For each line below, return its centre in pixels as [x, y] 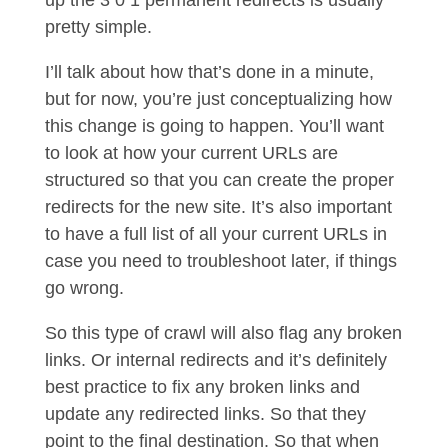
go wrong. [86, 288]
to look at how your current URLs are [191, 153]
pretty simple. [100, 27]
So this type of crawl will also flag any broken [223, 333]
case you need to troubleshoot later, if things [220, 261]
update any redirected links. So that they [205, 414]
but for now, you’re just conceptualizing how [218, 99]
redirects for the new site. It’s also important [218, 207]
